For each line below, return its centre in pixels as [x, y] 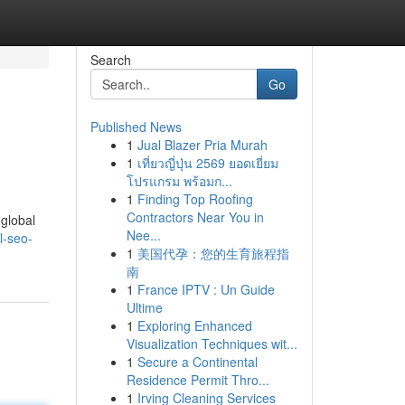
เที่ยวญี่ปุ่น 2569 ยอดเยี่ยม [207, 163]
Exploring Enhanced [194, 325]
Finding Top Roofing [195, 199]
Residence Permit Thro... [198, 380]
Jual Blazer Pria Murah [202, 145]
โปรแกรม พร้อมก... [179, 181]
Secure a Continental [197, 362]
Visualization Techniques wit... [212, 344]
